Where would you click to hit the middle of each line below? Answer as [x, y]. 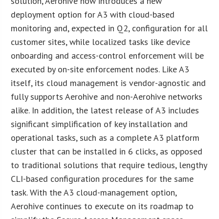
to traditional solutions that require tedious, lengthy [109, 165]
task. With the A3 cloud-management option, [94, 192]
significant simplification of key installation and [99, 124]
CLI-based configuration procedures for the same [102, 178]
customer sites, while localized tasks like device [101, 42]
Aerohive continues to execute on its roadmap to [102, 206]
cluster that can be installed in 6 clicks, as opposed [107, 151]
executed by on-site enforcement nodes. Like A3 [100, 69]
